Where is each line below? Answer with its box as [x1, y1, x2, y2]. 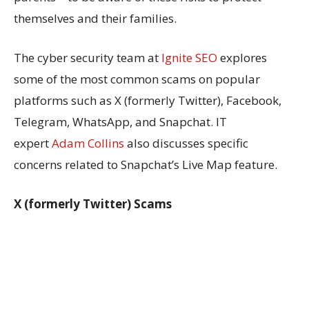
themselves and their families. [14, 10, 177, 27]
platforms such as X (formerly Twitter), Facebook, [14, 92, 281, 109]
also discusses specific [124, 135, 248, 152]
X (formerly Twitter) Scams [14, 196, 172, 212]
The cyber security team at [14, 50, 161, 66]
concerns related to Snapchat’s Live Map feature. [14, 157, 277, 173]
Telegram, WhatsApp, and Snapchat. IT [14, 114, 227, 130]
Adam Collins [52, 135, 124, 152]
